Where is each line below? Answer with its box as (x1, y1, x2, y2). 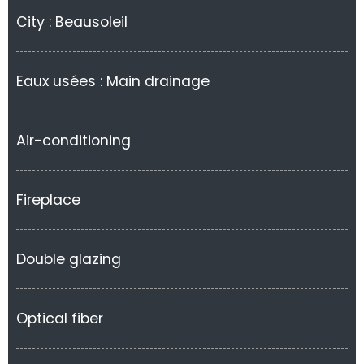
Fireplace (16, 190, 80, 210)
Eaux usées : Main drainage (16, 71, 210, 91)
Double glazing (16, 249, 121, 269)
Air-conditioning (16, 131, 131, 150)
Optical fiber (16, 309, 103, 328)
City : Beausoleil (16, 12, 128, 32)
